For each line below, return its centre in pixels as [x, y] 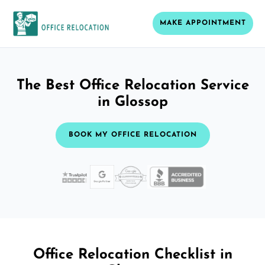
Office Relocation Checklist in [132, 255]
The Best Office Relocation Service [132, 85]
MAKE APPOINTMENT [203, 23]
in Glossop [132, 102]
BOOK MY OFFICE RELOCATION [132, 135]
